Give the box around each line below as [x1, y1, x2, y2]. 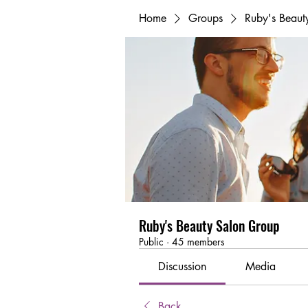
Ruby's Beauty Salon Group [139, 215, 280, 236]
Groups [188, 11, 223, 25]
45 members [172, 235, 225, 248]
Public [139, 235, 164, 248]
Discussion [158, 259, 207, 274]
